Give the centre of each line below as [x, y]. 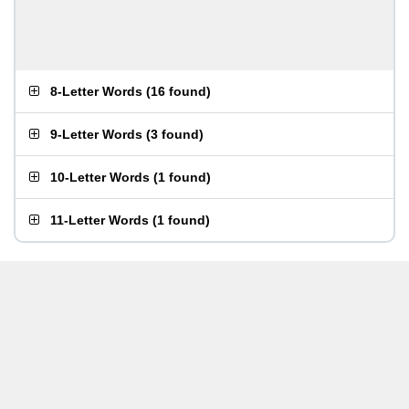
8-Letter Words [96, 91]
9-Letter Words [96, 134]
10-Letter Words [100, 177]
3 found [175, 134]
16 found [178, 91]
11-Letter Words [100, 220]
